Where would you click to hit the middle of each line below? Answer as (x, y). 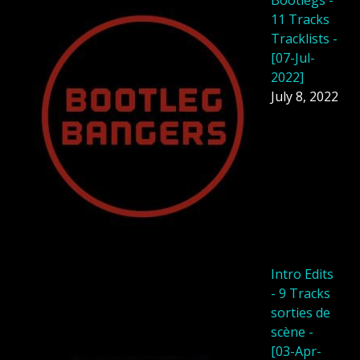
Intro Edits (302, 274)
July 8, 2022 (305, 97)
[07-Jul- (293, 58)
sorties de (301, 313)
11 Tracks (300, 20)
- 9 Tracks (301, 294)
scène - (292, 332)
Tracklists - (304, 39)
